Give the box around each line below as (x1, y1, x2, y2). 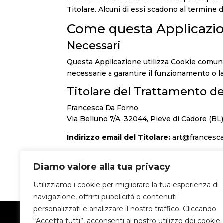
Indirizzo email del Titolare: (67, 132, 171, 142)
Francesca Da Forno (67, 103, 139, 112)
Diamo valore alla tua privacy (33, 161, 170, 172)
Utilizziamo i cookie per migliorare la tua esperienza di (33, 180, 219, 189)
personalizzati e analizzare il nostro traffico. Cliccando (33, 204, 216, 213)
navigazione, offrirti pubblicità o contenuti (33, 192, 177, 201)
